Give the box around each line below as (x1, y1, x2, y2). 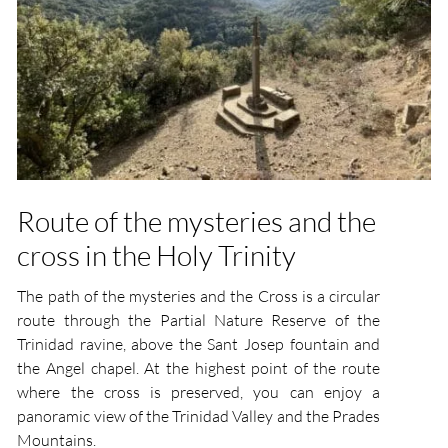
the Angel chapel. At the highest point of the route (17, 358, 381, 379)
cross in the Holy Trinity (17, 238, 297, 273)
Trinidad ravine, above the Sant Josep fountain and (17, 334, 381, 355)
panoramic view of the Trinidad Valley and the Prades (17, 406, 381, 427)
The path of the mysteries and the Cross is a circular (17, 286, 381, 307)
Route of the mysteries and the (17, 204, 377, 239)
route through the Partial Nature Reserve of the (17, 310, 381, 331)
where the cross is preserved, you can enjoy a (17, 382, 381, 403)
